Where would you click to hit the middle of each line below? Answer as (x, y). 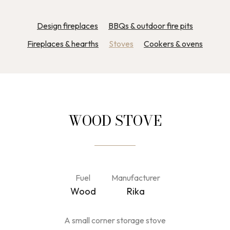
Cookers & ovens (173, 44)
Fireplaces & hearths (63, 44)
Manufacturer (136, 178)
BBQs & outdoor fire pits (151, 26)
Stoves (121, 44)
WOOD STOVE (115, 121)
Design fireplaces (68, 26)
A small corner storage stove (115, 220)
